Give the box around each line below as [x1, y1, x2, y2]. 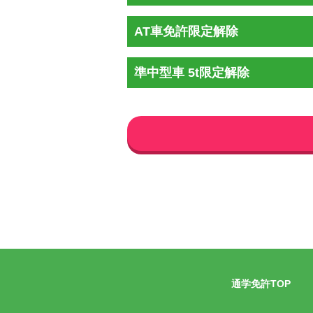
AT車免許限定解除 [134, 24, 238, 38]
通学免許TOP [231, 278, 291, 290]
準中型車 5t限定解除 [134, 66, 249, 80]
